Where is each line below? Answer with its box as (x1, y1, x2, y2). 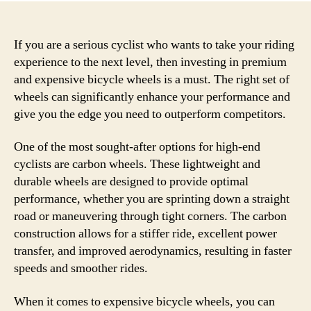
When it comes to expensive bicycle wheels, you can (14, 293, 275, 310)
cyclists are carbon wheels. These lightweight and (14, 156, 260, 172)
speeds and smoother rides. (14, 260, 148, 276)
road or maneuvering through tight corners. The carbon (14, 208, 287, 224)
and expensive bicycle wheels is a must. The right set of (14, 71, 289, 87)
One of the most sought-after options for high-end (14, 139, 260, 155)
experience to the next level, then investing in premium (14, 53, 287, 70)
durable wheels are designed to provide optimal (14, 174, 249, 190)
